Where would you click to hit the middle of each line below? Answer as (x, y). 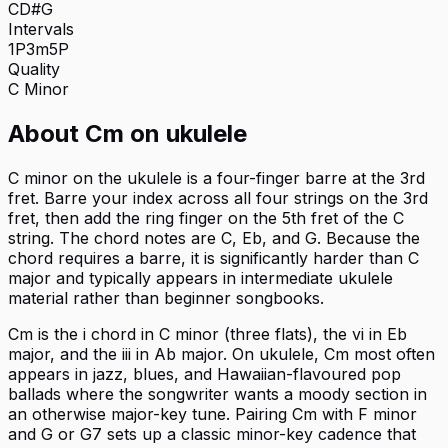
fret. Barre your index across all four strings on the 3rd (218, 197)
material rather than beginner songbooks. (166, 297)
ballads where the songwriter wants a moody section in (217, 393)
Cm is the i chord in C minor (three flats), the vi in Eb (207, 333)
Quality (34, 69)
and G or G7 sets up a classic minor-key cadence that (212, 433)
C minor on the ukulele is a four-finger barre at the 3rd (216, 177)
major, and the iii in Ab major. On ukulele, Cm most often (221, 353)
